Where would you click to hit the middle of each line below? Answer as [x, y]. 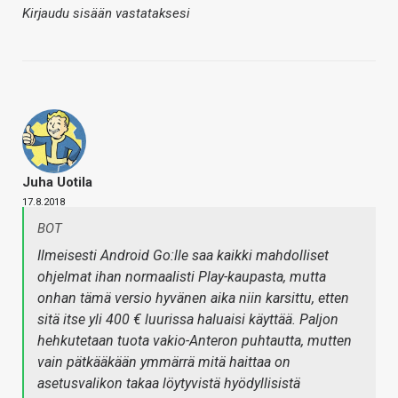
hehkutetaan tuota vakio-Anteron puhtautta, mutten [195, 341]
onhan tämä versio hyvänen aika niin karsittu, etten [193, 298]
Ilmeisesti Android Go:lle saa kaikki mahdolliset [183, 255]
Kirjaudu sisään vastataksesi [106, 13]
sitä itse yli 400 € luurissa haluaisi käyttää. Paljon [188, 319]
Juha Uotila [57, 182]
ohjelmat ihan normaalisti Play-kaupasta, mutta [182, 277]
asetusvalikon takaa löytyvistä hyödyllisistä [169, 383]
